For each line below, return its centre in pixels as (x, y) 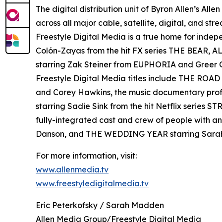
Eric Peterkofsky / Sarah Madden (100, 205)
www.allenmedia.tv (72, 170)
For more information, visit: (86, 156)
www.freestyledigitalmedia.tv (92, 184)
